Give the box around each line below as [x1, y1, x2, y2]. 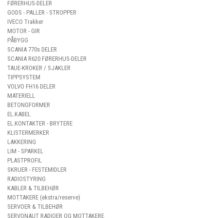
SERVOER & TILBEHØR [7, 203, 63, 210]
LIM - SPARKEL [7, 147, 43, 155]
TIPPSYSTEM [7, 73, 40, 81]
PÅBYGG [7, 36, 28, 44]
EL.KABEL [7, 110, 31, 118]
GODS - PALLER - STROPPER [7, 9, 76, 16]
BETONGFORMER [7, 101, 50, 109]
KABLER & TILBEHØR [7, 184, 59, 192]
